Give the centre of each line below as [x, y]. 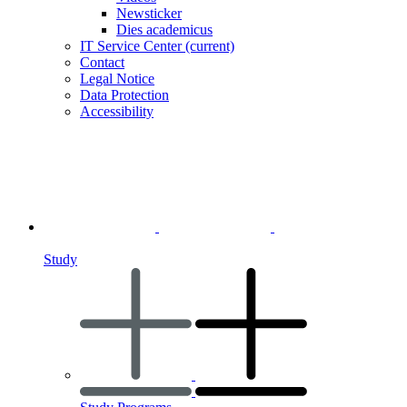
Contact [102, 62]
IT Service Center [133, 46]
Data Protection [124, 95]
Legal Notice [117, 79]
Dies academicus [164, 30]
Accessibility [117, 111]
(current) [210, 46]
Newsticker [149, 13]
